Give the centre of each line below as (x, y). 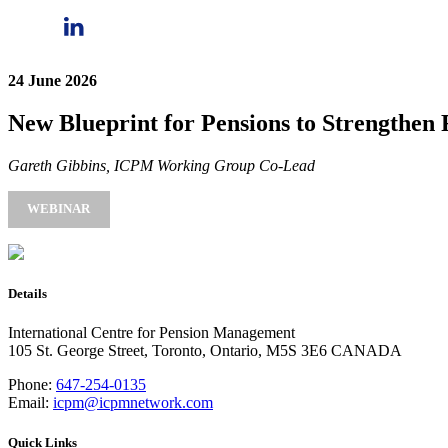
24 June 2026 (52, 80)
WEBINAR (59, 209)
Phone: (30, 385)
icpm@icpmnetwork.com (133, 403)
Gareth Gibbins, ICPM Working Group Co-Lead (161, 165)
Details (27, 294)
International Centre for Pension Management (151, 333)
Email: (28, 403)
